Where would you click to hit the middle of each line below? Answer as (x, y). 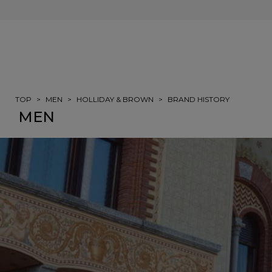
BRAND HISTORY (199, 100)
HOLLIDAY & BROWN (115, 100)
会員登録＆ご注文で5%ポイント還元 (136, 10)
